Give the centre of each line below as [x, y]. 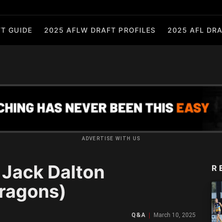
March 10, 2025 [174, 215]
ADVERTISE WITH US [111, 139]
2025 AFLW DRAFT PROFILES [100, 30]
